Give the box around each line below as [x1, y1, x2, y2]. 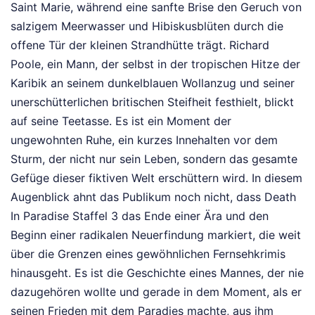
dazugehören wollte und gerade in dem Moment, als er [11, 284, 302, 299]
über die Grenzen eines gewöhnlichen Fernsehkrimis [11, 246, 285, 261]
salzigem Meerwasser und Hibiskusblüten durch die [11, 18, 283, 33]
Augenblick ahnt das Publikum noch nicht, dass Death [11, 189, 296, 204]
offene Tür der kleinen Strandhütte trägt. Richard [11, 37, 269, 52]
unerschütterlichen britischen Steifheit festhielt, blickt [11, 94, 294, 109]
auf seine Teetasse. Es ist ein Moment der [11, 113, 231, 128]
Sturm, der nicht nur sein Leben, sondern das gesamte [11, 151, 297, 166]
